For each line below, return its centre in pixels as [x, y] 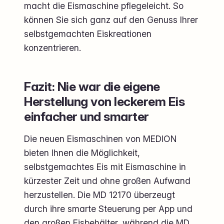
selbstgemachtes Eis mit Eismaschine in [105, 166]
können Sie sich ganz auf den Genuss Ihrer [111, 19]
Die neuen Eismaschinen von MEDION [100, 138]
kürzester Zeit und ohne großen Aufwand [107, 180]
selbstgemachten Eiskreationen [88, 33]
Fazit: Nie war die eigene [92, 86]
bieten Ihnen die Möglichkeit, [82, 152]
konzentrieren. [52, 47]
